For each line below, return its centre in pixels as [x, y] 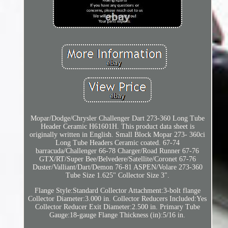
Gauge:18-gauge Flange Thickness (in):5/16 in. [118, 215]
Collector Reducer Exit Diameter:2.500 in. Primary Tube [117, 207]
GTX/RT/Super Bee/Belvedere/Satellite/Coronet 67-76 [117, 159]
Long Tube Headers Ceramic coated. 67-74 [117, 143]
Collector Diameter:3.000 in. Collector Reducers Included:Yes [118, 199]
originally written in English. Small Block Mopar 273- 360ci [118, 135]
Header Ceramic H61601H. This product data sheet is [117, 127]
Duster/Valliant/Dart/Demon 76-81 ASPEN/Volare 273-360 [117, 167]
